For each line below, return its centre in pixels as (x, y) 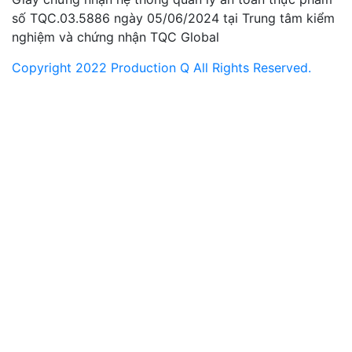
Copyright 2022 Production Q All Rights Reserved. (161, 68)
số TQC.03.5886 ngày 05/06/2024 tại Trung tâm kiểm (173, 18)
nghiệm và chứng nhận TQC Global (115, 37)
